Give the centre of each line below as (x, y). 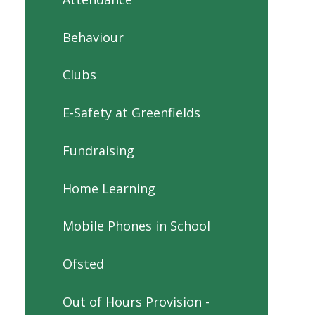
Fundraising (98, 150)
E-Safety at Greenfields (131, 113)
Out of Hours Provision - (136, 301)
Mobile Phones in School (136, 226)
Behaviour (93, 37)
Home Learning (109, 188)
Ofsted (83, 264)
